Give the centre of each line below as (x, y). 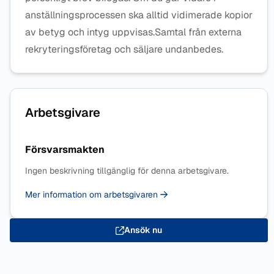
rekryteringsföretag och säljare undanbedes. (124, 49)
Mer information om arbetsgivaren (93, 194)
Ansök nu (143, 230)
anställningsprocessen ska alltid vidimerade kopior (139, 15)
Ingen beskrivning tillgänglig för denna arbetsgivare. (127, 171)
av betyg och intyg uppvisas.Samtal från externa (133, 32)
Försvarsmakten (65, 150)
